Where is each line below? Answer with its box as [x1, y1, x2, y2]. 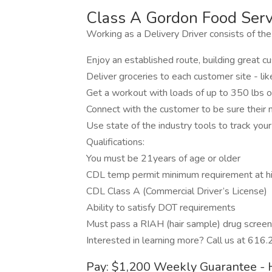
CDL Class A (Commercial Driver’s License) [86, 185, 267, 198]
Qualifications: [86, 135, 144, 149]
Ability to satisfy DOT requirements [86, 201, 236, 214]
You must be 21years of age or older [86, 152, 240, 165]
